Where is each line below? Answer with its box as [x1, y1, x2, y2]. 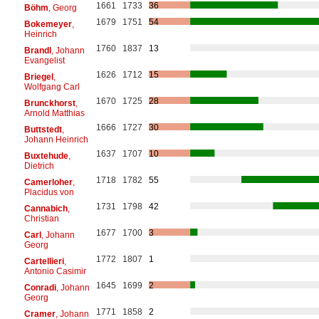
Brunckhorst [23, 98, 75, 108]
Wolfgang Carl [23, 81, 80, 92]
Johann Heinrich [23, 134, 88, 145]
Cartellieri [23, 256, 64, 266]
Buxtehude [23, 150, 68, 161]
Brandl [23, 45, 51, 56]
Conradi [23, 282, 56, 293]
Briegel [23, 71, 53, 82]
